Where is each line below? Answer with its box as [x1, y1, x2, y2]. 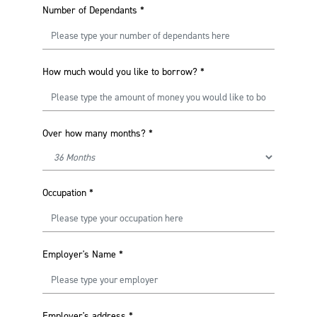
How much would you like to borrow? [42, 65, 197, 79]
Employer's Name [42, 248, 116, 261]
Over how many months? [42, 127, 146, 140]
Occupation [42, 186, 86, 200]
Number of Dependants [42, 4, 137, 17]
